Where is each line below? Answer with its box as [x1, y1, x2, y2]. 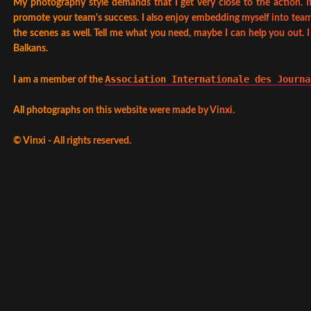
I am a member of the [13, 75, 106, 85]
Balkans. [13, 44, 49, 53]
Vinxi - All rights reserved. [23, 136, 132, 146]
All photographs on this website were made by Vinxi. [13, 106, 235, 115]
